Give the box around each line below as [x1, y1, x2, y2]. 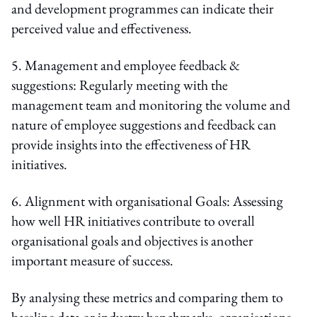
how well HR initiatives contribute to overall [11, 211, 255, 230]
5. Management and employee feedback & [11, 55, 240, 74]
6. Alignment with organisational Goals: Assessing [11, 191, 283, 210]
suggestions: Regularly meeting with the [11, 75, 228, 94]
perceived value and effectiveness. [11, 18, 192, 38]
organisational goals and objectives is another [11, 231, 253, 250]
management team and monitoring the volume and [11, 95, 290, 114]
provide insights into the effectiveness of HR [11, 134, 250, 154]
